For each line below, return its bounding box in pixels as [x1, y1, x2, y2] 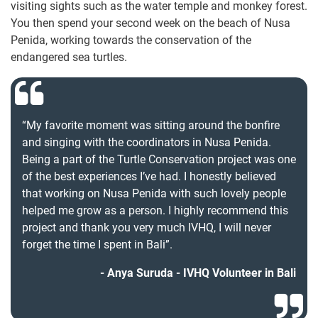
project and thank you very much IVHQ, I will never [22, 221, 271, 235]
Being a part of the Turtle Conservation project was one [22, 153, 296, 167]
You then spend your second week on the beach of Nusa [11, 16, 290, 31]
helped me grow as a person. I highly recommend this [22, 204, 288, 218]
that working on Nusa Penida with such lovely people [22, 187, 286, 201]
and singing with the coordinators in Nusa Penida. [22, 136, 271, 150]
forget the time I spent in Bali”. [22, 238, 172, 252]
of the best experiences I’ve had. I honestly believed [22, 170, 276, 184]
